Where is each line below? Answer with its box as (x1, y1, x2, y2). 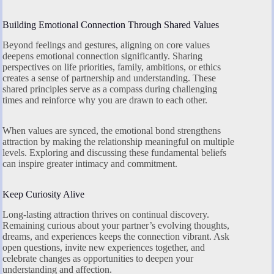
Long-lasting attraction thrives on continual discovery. (2, 209, 209, 220)
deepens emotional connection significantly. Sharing (2, 50, 202, 61)
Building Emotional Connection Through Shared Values (2, 19, 219, 30)
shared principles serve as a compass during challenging (2, 83, 217, 94)
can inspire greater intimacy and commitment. (2, 158, 177, 169)
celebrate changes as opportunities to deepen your (2, 253, 193, 264)
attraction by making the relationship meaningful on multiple (2, 136, 234, 147)
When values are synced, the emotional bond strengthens (2, 125, 221, 136)
